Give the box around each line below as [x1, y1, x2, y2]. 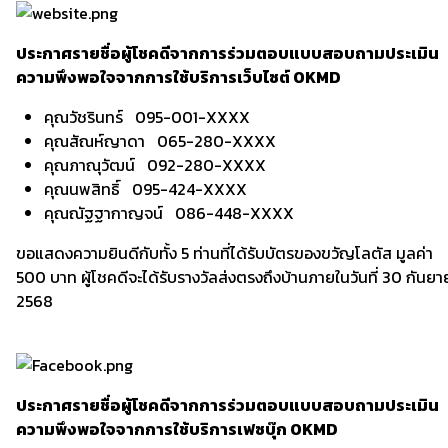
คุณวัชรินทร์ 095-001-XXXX [44, 105, 250, 130]
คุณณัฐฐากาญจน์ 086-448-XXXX [44, 201, 294, 226]
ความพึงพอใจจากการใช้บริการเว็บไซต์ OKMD [16, 65, 341, 90]
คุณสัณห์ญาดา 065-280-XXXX [44, 129, 276, 154]
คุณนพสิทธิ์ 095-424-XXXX [44, 177, 247, 202]
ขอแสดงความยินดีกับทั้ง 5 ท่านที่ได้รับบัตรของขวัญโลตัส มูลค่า [16, 241, 433, 266]
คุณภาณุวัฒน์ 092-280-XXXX [44, 153, 266, 178]
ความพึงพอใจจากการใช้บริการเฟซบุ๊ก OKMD [16, 417, 338, 442]
